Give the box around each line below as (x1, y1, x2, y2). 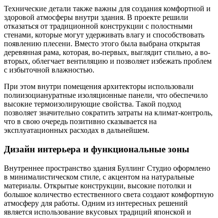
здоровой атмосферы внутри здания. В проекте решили (4, 13, 188, 22)
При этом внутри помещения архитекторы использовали (4, 82, 194, 91)
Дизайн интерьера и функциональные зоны (4, 144, 189, 154)
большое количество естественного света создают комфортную (4, 190, 214, 199)
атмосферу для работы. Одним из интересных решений (4, 199, 188, 207)
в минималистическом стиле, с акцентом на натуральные (4, 172, 194, 181)
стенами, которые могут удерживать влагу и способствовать (4, 31, 204, 39)
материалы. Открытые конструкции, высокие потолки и (4, 181, 192, 190)
